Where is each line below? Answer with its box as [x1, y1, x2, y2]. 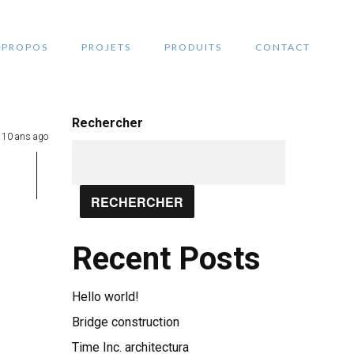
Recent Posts [72, 240, 261, 277]
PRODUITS [164, 41, 222, 53]
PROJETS [81, 41, 131, 53]
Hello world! [72, 289, 139, 304]
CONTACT [255, 41, 311, 53]
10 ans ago [2, 131, 48, 142]
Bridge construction [72, 314, 179, 330]
